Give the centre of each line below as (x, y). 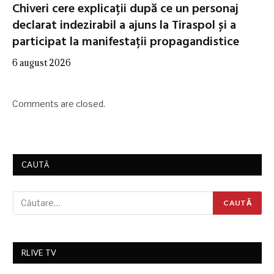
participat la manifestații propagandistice (126, 42)
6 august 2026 (42, 62)
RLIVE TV (39, 252)
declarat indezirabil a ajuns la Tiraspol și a (124, 25)
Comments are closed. (59, 103)
